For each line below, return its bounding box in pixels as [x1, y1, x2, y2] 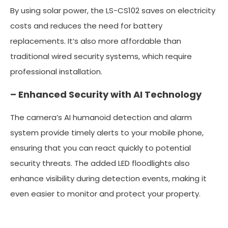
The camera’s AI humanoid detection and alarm [10, 111, 192, 123]
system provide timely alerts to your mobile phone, [10, 127, 204, 138]
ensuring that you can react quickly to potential [10, 142, 191, 153]
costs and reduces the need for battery [10, 20, 162, 31]
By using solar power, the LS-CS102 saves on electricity [10, 5, 215, 16]
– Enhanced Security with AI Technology [10, 88, 202, 101]
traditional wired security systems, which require [10, 50, 192, 62]
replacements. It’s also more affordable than [10, 35, 181, 46]
